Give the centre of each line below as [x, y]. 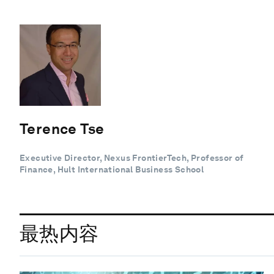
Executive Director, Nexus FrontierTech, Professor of [132, 157]
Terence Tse [62, 128]
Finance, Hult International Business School [112, 169]
